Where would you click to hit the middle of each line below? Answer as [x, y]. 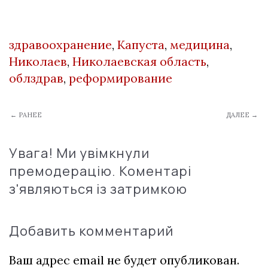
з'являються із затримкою [98, 189]
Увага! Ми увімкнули [79, 153]
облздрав [36, 78]
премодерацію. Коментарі [100, 171]
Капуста [141, 45]
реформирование [121, 78]
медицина [200, 45]
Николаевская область [139, 62]
